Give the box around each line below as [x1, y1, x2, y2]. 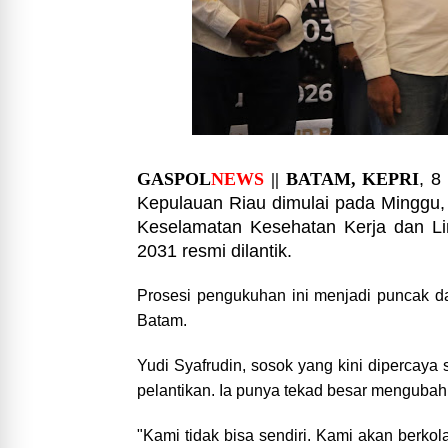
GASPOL [137, 168, 211, 189]
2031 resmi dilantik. [137, 240, 297, 261]
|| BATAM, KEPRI [264, 168, 420, 189]
